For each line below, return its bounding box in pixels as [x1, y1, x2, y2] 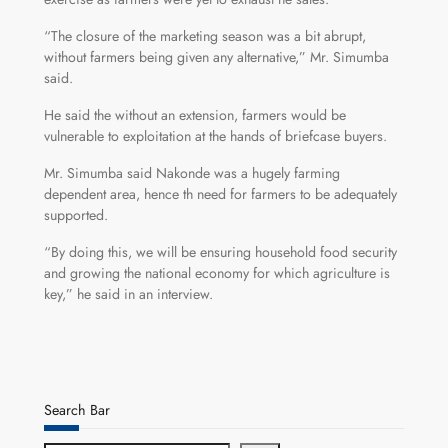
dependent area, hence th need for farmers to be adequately [43, 184, 397, 205]
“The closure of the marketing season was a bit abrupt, [43, 26, 366, 47]
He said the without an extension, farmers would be [43, 105, 346, 126]
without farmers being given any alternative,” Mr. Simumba [43, 47, 389, 68]
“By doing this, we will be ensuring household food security [43, 242, 397, 263]
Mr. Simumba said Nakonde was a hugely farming [43, 163, 340, 184]
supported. [43, 205, 108, 226]
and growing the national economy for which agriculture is [43, 263, 390, 284]
